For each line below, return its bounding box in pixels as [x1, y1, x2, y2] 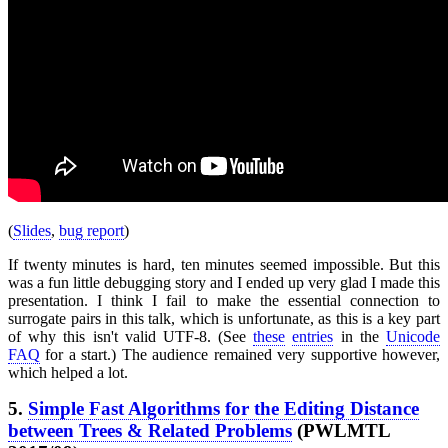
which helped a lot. [8, 363, 128, 381]
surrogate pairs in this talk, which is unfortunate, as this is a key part [8, 309, 440, 327]
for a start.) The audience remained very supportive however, [40, 345, 440, 363]
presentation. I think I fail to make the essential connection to [8, 291, 440, 309]
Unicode [386, 327, 441, 345]
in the [333, 327, 387, 345]
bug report [59, 221, 124, 239]
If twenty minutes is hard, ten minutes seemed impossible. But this [8, 255, 440, 273]
